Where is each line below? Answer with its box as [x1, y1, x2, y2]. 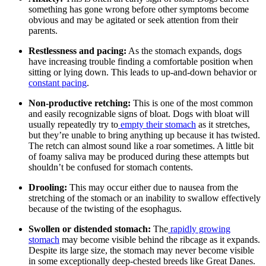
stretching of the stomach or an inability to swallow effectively [28, 192, 261, 203]
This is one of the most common [131, 97, 253, 108]
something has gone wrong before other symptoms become [28, 4, 249, 14]
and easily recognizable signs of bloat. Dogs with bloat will [28, 108, 249, 119]
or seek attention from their [135, 14, 238, 25]
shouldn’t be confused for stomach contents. [28, 161, 193, 172]
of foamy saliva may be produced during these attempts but [28, 151, 249, 161]
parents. [28, 25, 58, 36]
